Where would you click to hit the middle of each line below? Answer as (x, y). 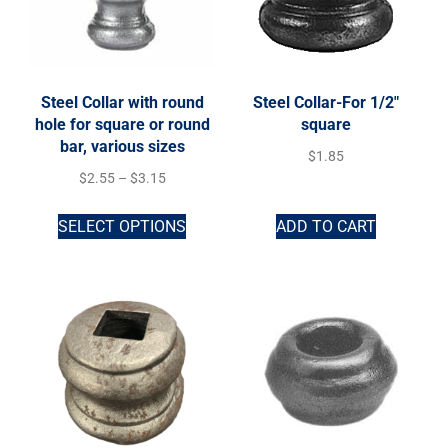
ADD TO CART (326, 226)
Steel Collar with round (122, 103)
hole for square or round (122, 125)
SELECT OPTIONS (122, 226)
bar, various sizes (122, 147)
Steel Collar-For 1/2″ (326, 103)
